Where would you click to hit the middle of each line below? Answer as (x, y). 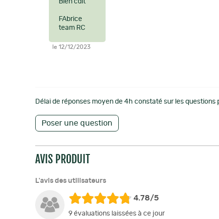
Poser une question (77, 123)
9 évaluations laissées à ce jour (117, 214)
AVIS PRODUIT (63, 159)
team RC (72, 28)
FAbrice (70, 19)
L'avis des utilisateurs (71, 181)
